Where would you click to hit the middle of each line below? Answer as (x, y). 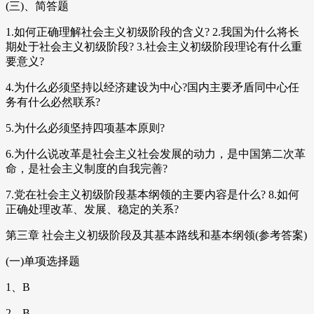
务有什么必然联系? (53, 102)
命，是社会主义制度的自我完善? (87, 169)
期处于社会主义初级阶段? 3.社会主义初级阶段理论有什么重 (154, 47)
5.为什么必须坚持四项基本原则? (85, 128)
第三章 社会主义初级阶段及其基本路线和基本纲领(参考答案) (156, 235)
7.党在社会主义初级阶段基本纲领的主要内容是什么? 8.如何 (152, 195)
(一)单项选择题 (43, 261)
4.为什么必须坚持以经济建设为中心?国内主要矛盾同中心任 (152, 88)
